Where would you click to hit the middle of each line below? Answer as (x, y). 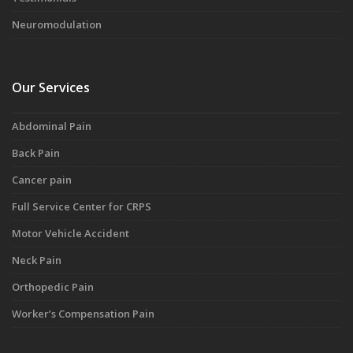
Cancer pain (42, 180)
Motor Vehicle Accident (71, 233)
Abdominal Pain (52, 126)
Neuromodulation (57, 24)
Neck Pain (37, 260)
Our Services (51, 87)
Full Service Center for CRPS (82, 206)
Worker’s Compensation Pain (83, 314)
